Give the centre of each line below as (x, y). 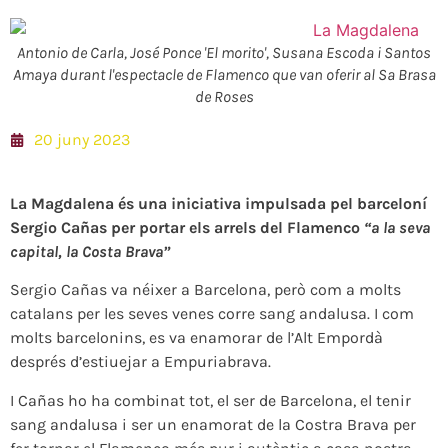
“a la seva (397, 227)
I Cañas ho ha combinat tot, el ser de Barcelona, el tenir (210, 400)
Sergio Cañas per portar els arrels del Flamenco (187, 227)
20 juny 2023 (82, 139)
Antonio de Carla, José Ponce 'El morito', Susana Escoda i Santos (224, 52)
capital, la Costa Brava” (90, 251)
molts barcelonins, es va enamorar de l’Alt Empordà (196, 338)
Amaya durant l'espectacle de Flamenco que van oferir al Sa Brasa (224, 74)
